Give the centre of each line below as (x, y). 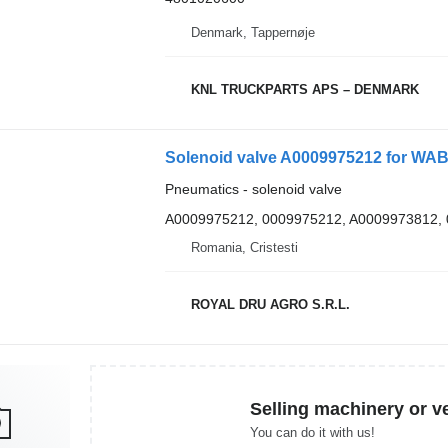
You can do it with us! (312, 432)
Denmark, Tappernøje (252, 32)
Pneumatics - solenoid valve (253, 188)
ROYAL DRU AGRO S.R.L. (270, 304)
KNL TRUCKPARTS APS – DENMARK (304, 89)
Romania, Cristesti (244, 247)
